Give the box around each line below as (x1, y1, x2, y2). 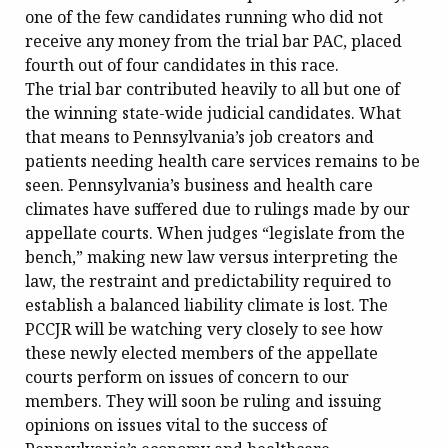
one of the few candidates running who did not (25, 5, 383, 28)
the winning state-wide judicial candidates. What (25, 101, 401, 124)
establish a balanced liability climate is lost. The (25, 293, 388, 316)
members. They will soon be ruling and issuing (25, 389, 382, 412)
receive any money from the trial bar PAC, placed (25, 29, 402, 52)
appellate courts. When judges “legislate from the (25, 221, 405, 244)
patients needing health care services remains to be (25, 149, 420, 172)
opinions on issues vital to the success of (25, 413, 327, 436)
